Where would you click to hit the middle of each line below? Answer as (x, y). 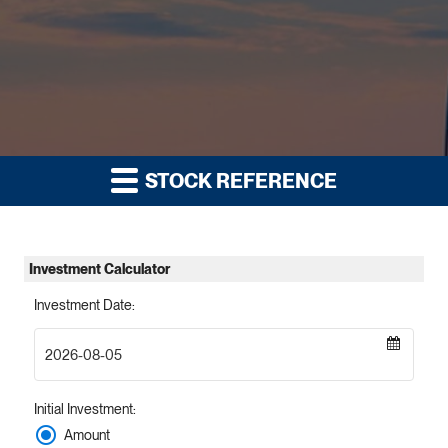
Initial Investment (83, 409)
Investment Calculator (99, 269)
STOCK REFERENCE (239, 181)
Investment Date (83, 305)
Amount (87, 434)
